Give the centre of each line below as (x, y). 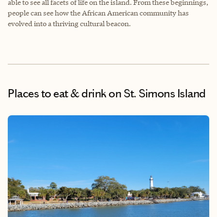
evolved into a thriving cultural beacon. (69, 23)
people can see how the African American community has (98, 13)
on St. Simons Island (156, 93)
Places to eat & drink (57, 93)
